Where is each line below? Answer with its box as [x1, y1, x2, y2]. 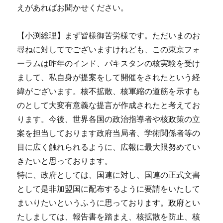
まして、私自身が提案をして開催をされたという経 [17, 72, 201, 83]
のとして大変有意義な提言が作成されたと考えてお [17, 100, 201, 111]
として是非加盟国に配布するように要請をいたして [17, 184, 201, 194]
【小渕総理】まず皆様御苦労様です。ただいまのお [17, 30, 201, 41]
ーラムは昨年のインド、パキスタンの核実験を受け [17, 58, 201, 69]
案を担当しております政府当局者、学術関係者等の [17, 128, 201, 138]
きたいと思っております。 [17, 156, 113, 166]
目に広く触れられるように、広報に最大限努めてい [17, 142, 201, 152]
